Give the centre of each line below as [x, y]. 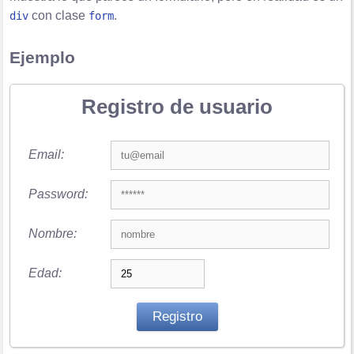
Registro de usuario [177, 106]
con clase [59, 16]
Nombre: [52, 233]
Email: [46, 154]
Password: [58, 194]
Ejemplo [43, 58]
